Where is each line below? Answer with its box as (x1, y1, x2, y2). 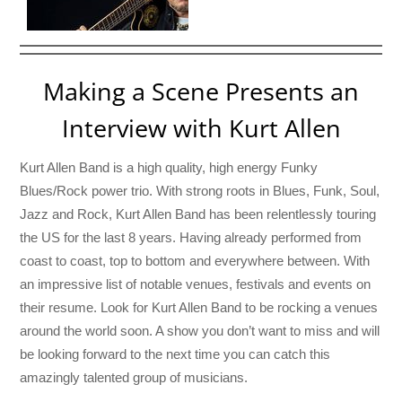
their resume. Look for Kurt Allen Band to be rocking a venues (20, 300, 379, 316)
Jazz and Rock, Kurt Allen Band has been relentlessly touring (20, 206, 377, 223)
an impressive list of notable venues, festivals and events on (20, 276, 371, 293)
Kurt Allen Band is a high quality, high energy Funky (20, 160, 319, 176)
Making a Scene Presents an (43, 74, 359, 109)
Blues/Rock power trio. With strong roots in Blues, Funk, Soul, (20, 183, 380, 199)
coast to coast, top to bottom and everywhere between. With (20, 253, 371, 269)
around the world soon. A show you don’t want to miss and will (20, 323, 380, 339)
